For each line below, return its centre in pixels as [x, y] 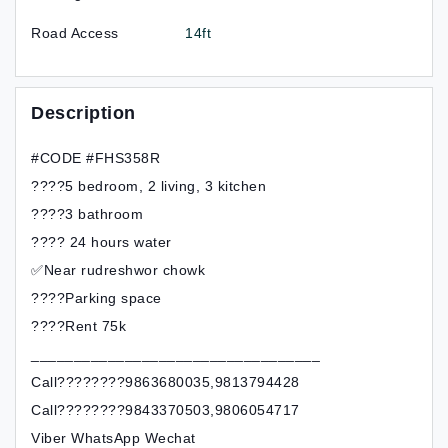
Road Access [75, 33]
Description [83, 113]
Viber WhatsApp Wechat [113, 438]
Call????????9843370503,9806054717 [165, 410]
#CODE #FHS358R [95, 158]
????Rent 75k [78, 326]
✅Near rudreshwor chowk [118, 270]
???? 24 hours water [101, 242]
